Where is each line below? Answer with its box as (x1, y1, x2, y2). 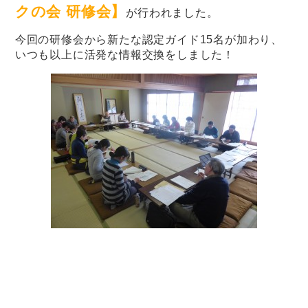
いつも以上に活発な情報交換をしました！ (14, 48, 235, 60)
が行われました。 (126, 6, 219, 19)
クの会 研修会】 (14, 3, 126, 19)
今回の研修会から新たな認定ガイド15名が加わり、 (14, 33, 283, 45)
